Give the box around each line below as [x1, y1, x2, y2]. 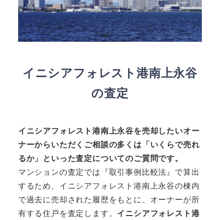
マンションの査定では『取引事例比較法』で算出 [18, 168, 200, 177]
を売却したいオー [134, 127, 200, 136]
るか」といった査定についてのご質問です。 [18, 154, 183, 163]
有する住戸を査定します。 [18, 209, 117, 218]
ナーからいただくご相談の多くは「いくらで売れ [18, 140, 200, 149]
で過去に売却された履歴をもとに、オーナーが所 [18, 195, 200, 204]
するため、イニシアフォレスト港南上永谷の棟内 [18, 182, 200, 191]
